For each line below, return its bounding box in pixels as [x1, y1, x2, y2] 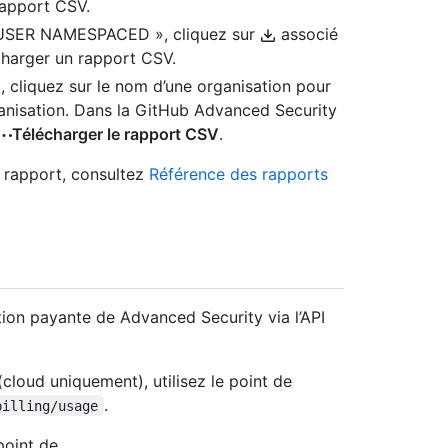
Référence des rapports [149, 164, 328, 185]
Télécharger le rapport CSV [12, 124, 219, 145]
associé [276, 24, 338, 45]
